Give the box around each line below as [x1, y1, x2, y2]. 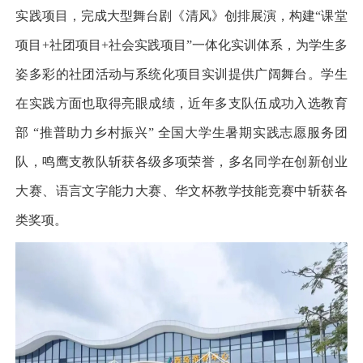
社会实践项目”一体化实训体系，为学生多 [108, 38, 348, 52]
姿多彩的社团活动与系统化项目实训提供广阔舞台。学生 [15, 67, 348, 81]
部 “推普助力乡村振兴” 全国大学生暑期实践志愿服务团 [15, 126, 348, 139]
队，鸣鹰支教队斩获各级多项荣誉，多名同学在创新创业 [15, 155, 348, 169]
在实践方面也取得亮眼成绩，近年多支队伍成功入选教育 [15, 96, 348, 110]
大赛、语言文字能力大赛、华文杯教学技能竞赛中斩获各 [15, 184, 348, 198]
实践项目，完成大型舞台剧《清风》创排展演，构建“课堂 [15, 9, 348, 23]
